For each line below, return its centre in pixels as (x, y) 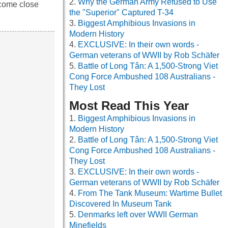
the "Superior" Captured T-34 (121, 13)
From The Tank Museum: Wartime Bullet (150, 193)
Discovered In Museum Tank (120, 204)
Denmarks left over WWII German (138, 215)
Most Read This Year (129, 106)
